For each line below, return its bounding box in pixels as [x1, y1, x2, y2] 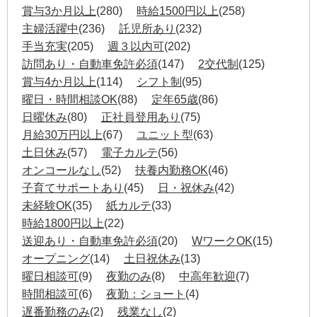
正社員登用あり [101, 110, 180, 123]
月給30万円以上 [22, 128, 103, 141]
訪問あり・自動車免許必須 [22, 57, 158, 70]
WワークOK [192, 234, 253, 247]
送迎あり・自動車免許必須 [22, 234, 158, 247]
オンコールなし [22, 163, 101, 176]
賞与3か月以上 [22, 4, 96, 17]
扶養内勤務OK [135, 163, 208, 176]
